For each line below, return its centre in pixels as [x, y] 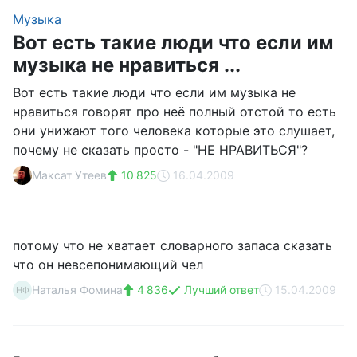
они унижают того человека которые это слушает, [174, 131]
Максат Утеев [69, 175]
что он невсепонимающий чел [108, 265]
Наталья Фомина [77, 290]
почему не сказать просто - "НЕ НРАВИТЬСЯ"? [160, 150]
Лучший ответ [220, 290]
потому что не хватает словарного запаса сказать [173, 245]
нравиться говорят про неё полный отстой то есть [175, 112]
